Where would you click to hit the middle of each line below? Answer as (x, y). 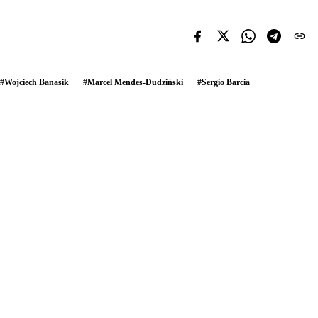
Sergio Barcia (226, 82)
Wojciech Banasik (37, 82)
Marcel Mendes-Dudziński (135, 82)
